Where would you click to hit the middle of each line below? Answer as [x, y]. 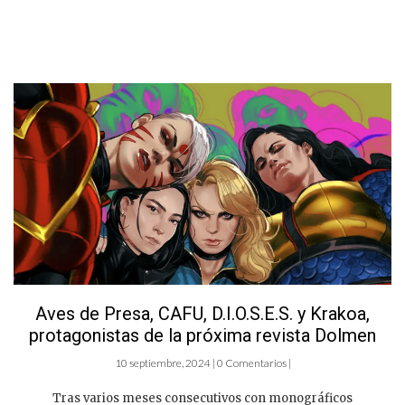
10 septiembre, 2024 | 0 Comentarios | [202, 363]
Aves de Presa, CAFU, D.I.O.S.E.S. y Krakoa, [202, 313]
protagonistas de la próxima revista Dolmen [202, 335]
